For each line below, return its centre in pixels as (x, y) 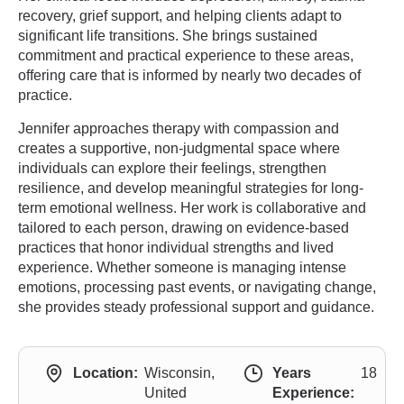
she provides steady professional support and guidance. (196, 307)
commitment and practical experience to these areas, (186, 55)
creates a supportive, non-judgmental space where (179, 148)
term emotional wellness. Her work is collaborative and (192, 208)
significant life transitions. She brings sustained (168, 36)
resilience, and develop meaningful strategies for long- (191, 188)
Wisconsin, (179, 373)
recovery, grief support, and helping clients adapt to (180, 16)
